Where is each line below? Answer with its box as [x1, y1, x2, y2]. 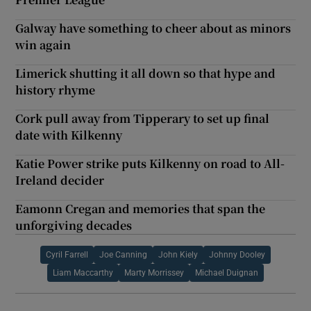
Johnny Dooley [209, 250, 265, 259]
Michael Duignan [195, 268, 258, 277]
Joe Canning [99, 250, 147, 259]
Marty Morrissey [124, 268, 184, 277]
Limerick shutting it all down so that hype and [15, 65, 276, 81]
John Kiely [158, 250, 198, 259]
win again [15, 36, 72, 53]
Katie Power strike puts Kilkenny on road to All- [15, 155, 285, 171]
